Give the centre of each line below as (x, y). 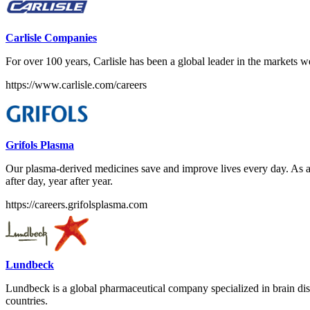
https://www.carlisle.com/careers (76, 84)
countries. (27, 300)
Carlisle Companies (51, 37)
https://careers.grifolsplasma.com (76, 204)
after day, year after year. (59, 181)
